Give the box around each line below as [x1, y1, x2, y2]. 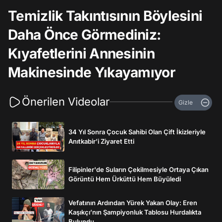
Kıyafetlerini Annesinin [8, 45, 155, 62]
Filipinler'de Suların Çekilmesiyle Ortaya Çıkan [68, 166, 209, 173]
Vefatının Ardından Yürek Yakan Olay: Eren [68, 198, 197, 207]
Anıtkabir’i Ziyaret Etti [68, 137, 134, 145]
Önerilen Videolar [22, 95, 110, 108]
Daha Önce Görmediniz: [8, 26, 161, 43]
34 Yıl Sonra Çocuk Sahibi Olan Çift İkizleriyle [68, 128, 206, 136]
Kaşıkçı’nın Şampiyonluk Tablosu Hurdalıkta [68, 208, 201, 216]
